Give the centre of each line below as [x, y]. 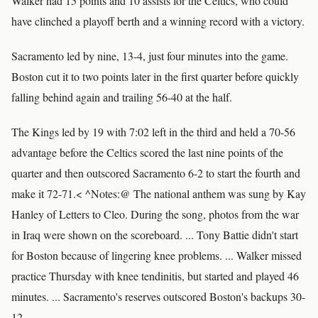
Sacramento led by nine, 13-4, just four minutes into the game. [150, 56]
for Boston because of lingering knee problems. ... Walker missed [157, 255]
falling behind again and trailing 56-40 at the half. [122, 97]
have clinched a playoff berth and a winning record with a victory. [158, 21]
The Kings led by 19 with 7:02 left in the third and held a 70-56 [153, 132]
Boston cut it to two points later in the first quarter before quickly [155, 76]
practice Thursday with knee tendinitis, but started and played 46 [155, 276]
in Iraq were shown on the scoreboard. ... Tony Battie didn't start [155, 235]
